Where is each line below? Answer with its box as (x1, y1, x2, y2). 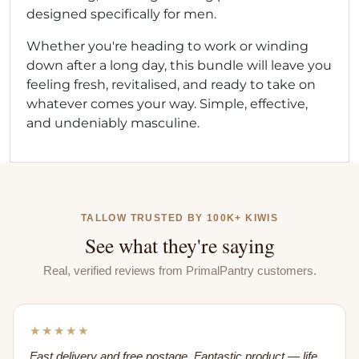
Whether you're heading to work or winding (26, 38, 309, 54)
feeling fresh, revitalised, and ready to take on (26, 76, 316, 92)
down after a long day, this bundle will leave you (26, 57, 332, 73)
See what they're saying (84, 231, 275, 259)
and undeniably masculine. (26, 115, 200, 131)
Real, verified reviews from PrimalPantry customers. (42, 263, 317, 277)
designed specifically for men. (26, 6, 216, 22)
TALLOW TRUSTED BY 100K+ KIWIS (80, 212, 279, 223)
